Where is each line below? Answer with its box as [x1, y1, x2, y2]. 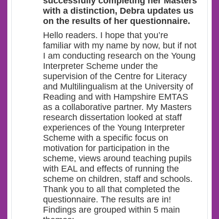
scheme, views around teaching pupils [43, 153, 192, 164]
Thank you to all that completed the [43, 184, 180, 195]
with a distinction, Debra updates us [43, 6, 194, 16]
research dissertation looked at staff [43, 112, 182, 123]
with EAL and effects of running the [43, 164, 179, 174]
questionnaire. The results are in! [43, 195, 171, 205]
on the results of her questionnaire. [43, 16, 190, 26]
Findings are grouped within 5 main [43, 205, 180, 215]
